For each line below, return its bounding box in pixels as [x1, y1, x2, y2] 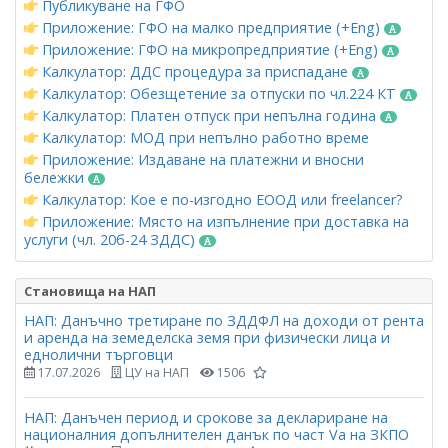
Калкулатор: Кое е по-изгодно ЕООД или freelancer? [38, 189, 403, 209]
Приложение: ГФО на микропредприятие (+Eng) [38, 39, 382, 59]
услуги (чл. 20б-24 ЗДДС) [24, 229, 199, 249]
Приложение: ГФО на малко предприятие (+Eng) [38, 17, 384, 37]
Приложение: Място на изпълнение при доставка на [38, 211, 409, 231]
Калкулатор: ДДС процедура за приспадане [38, 61, 352, 81]
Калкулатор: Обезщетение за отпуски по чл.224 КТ [38, 83, 400, 103]
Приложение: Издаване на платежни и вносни [38, 149, 364, 169]
